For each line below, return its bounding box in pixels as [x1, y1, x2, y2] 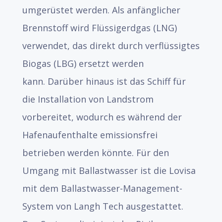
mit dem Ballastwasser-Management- [22, 182, 182, 194]
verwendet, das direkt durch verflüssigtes [22, 40, 200, 52]
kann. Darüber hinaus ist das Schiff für [22, 75, 186, 87]
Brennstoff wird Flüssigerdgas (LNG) [22, 22, 177, 34]
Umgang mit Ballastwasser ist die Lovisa [22, 165, 196, 176]
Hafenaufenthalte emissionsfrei [22, 129, 158, 141]
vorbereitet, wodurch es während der [22, 111, 182, 123]
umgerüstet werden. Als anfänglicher [22, 4, 180, 16]
